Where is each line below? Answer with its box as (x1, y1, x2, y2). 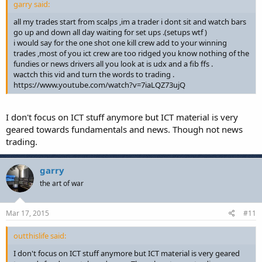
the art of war (40, 178, 84, 188)
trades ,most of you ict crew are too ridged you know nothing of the (13, 48, 249, 58)
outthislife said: (13, 230, 66, 241)
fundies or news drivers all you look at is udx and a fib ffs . (13, 58, 213, 69)
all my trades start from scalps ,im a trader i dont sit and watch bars (13, 16, 246, 27)
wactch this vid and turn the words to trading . (13, 69, 174, 80)
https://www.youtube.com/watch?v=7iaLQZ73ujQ (13, 80, 185, 90)
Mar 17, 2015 (6, 208, 49, 218)
